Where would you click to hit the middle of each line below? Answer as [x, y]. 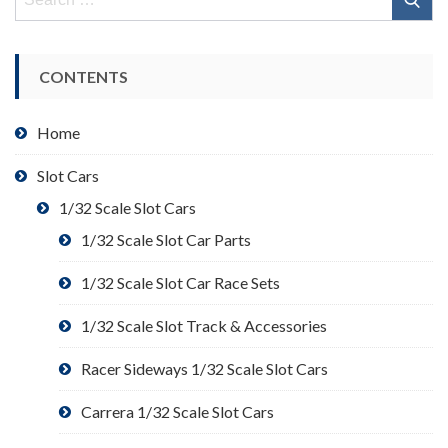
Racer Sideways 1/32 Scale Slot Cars [204, 369]
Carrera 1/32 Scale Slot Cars [177, 412]
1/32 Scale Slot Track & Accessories [204, 326]
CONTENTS [83, 77]
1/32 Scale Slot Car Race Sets [180, 283]
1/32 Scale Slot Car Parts [166, 240]
